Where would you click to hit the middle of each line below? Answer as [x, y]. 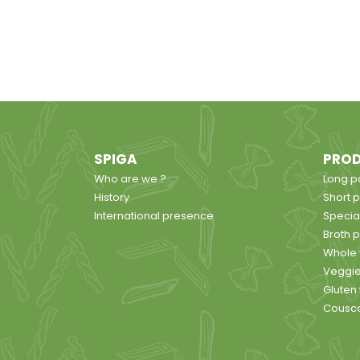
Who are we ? [130, 179]
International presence [154, 216]
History [112, 198]
